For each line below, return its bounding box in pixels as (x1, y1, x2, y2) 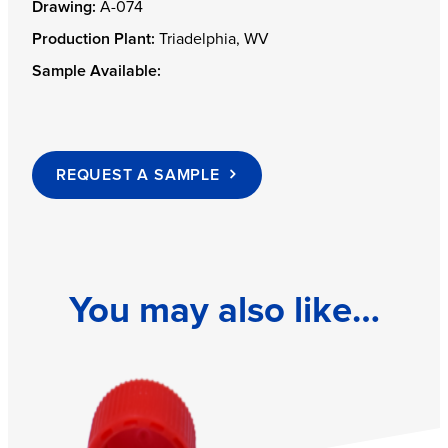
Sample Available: (32, 63, 161, 80)
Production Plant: (32, 31, 155, 48)
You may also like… (68, 292, 380, 330)
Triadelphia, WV (155, 31, 269, 48)
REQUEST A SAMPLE (56, 167, 220, 184)
